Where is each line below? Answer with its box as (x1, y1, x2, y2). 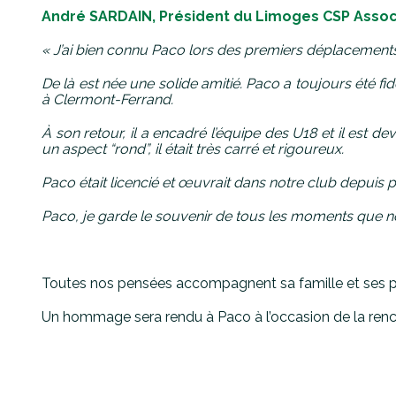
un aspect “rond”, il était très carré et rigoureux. (42, 140, 344, 157)
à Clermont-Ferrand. (42, 90, 173, 108)
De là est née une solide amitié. (42, 74, 247, 92)
